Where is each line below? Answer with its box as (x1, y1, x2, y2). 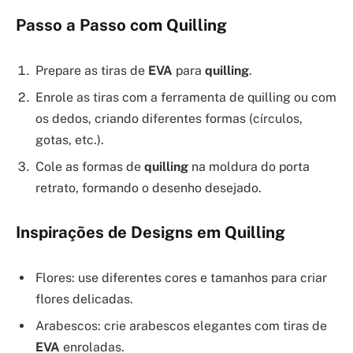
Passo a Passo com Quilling (16, 16, 227, 35)
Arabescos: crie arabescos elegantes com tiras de (35, 318, 327, 334)
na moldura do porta (188, 158, 310, 174)
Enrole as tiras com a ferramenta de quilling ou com (35, 89, 336, 105)
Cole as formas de (35, 158, 144, 174)
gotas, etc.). (35, 132, 104, 147)
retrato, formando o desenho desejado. (35, 180, 262, 195)
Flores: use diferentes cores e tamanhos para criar (35, 270, 327, 286)
